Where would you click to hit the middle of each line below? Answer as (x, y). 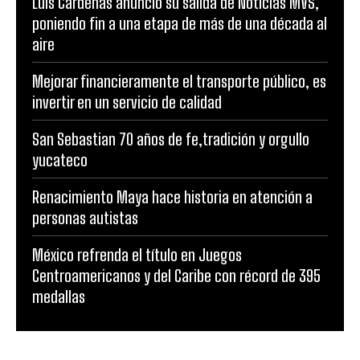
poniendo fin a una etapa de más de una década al (180, 23)
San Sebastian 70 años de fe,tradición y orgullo (171, 139)
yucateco (60, 160)
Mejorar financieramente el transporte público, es (179, 81)
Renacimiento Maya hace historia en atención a (172, 196)
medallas (59, 296)
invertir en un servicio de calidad (127, 102)
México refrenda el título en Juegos (137, 254)
